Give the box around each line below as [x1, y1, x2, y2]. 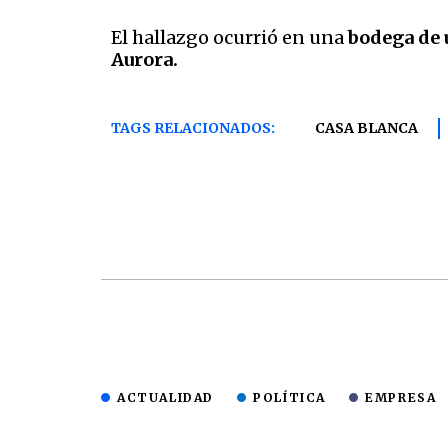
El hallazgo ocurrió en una [111, 26, 348, 50]
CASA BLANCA [315, 118, 418, 137]
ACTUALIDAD [117, 389, 214, 405]
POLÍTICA [253, 389, 327, 405]
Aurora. [111, 48, 178, 72]
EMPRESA [365, 389, 437, 405]
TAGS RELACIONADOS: [111, 118, 275, 137]
